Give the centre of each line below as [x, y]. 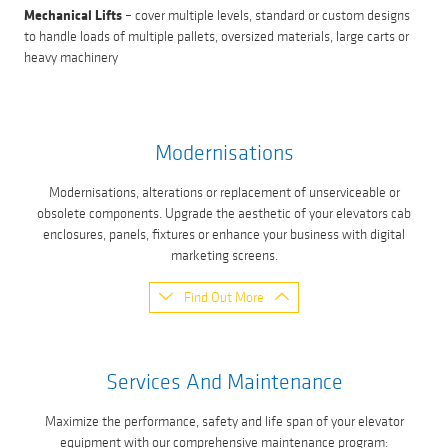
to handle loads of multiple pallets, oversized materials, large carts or [216, 36]
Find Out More [224, 298]
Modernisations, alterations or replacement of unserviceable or [224, 192]
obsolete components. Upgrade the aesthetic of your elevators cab [224, 213]
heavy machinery [71, 57]
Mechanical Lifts [73, 14]
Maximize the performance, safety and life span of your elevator [224, 421]
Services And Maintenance [224, 381]
